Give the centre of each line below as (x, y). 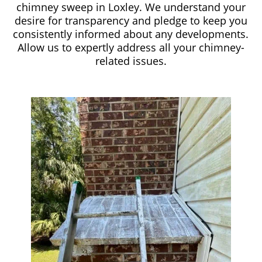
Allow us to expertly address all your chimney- (131, 48)
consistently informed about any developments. (131, 34)
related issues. (131, 61)
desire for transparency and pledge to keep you (131, 21)
